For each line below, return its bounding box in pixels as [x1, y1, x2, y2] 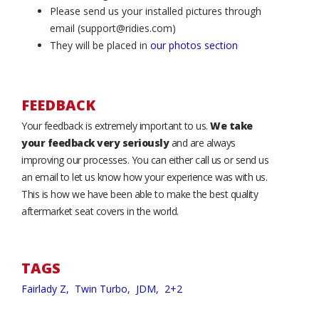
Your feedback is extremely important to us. [21, 119, 210, 132]
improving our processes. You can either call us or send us [21, 153, 268, 167]
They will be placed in [50, 38, 150, 52]
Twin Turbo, [75, 282, 133, 296]
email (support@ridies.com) [50, 21, 176, 35]
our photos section [150, 38, 238, 52]
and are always [169, 136, 236, 150]
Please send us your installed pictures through [50, 4, 261, 18]
